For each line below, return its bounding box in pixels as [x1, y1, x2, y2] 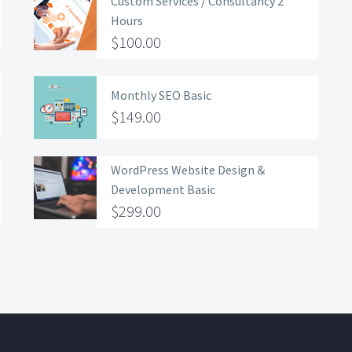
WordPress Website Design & [111, 161, 265, 178]
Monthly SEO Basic [111, 86, 211, 103]
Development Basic [111, 181, 215, 197]
